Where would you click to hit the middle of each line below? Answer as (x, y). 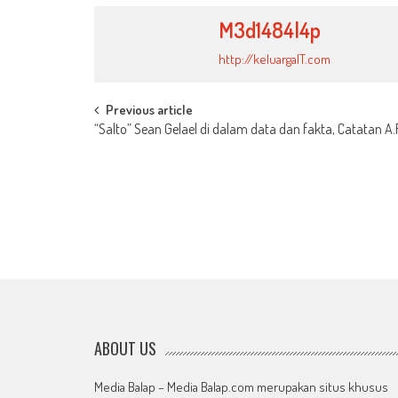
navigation (144, 151)
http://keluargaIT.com (274, 59)
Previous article (149, 109)
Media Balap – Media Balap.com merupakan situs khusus (242, 386)
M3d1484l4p (269, 29)
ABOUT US (126, 348)
